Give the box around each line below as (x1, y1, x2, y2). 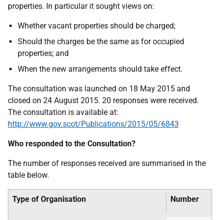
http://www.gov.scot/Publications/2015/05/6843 (8, 119, 179, 129)
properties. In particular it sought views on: (8, 1, 154, 11)
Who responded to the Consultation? (8, 139, 136, 148)
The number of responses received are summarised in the (8, 159, 206, 168)
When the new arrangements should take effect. (18, 64, 183, 74)
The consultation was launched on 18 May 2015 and (8, 84, 190, 93)
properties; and (18, 49, 69, 58)
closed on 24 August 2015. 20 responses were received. (8, 96, 199, 105)
